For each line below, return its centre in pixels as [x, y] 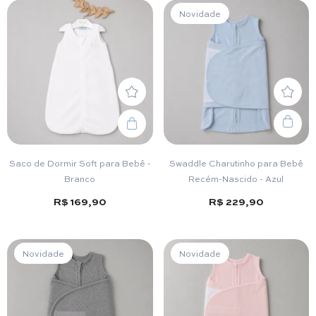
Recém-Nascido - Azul [236, 179]
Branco [80, 179]
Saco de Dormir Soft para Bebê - [80, 163]
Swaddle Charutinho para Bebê [236, 163]
